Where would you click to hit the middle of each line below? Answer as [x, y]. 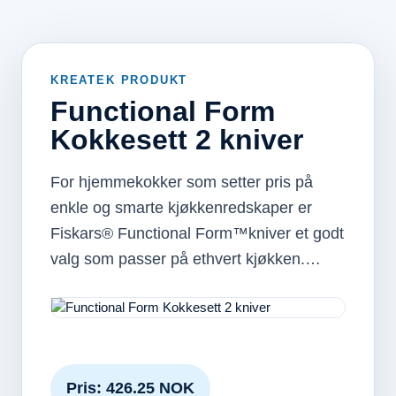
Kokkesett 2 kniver [177, 140]
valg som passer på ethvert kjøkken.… [186, 259]
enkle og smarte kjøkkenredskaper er [181, 208]
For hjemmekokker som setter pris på [182, 182]
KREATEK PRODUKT [119, 80]
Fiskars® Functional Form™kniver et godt [197, 233]
